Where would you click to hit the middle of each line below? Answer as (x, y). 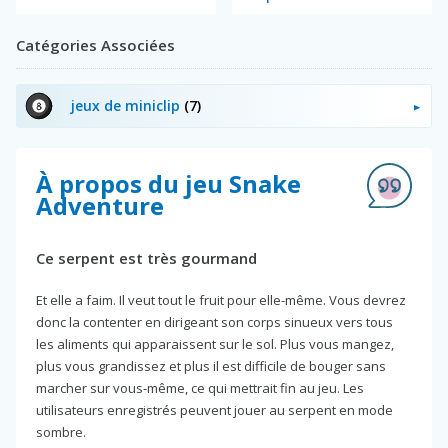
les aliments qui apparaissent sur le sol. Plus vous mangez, (215, 343)
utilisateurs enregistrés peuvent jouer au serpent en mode (214, 409)
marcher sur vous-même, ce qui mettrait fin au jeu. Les (200, 387)
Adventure (100, 205)
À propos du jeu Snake (168, 183)
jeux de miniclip (127, 105)
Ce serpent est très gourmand (146, 257)
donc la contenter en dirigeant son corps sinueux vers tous (214, 321)
